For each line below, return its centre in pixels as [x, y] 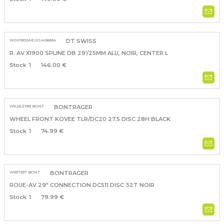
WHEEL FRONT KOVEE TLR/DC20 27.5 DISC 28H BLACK [90, 119]
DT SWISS [81, 41]
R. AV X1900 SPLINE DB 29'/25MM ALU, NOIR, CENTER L [88, 53]
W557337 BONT [24, 172]
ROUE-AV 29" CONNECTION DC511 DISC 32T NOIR [82, 185]
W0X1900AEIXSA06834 [32, 40]
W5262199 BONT [26, 106]
